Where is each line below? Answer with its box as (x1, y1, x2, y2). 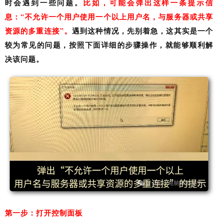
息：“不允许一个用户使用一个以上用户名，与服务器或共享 (5, 11, 213, 22)
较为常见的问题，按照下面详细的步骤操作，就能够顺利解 (5, 39, 213, 51)
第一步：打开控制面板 (5, 209, 83, 217)
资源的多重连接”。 (5, 25, 73, 36)
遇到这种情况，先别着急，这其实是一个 (72, 25, 214, 36)
